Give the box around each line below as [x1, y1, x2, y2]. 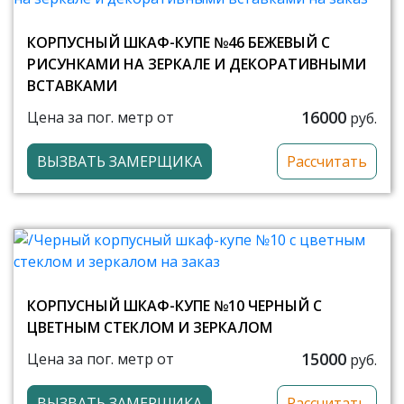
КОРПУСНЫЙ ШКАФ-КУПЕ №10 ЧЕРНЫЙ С [27, 295, 322, 316]
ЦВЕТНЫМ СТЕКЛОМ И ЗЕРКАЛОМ [27, 317, 272, 337]
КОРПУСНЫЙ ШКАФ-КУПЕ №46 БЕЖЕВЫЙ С [27, 32, 330, 52]
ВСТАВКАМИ [27, 75, 117, 96]
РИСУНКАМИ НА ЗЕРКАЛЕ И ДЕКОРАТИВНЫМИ [27, 53, 366, 74]
